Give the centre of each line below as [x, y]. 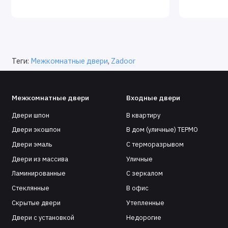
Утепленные [145, 203]
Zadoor [123, 61]
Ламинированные [38, 174]
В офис [137, 188]
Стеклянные [30, 188]
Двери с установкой [43, 217]
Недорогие [144, 217]
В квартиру [143, 115]
